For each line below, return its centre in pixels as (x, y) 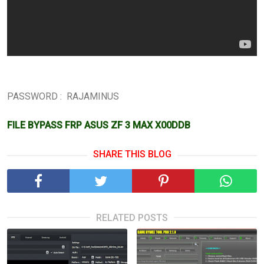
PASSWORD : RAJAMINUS (63, 96)
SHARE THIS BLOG (132, 154)
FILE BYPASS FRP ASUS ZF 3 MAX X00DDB (99, 125)
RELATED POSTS (132, 218)
